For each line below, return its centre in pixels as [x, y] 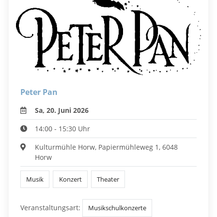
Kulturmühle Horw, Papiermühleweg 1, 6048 [107, 147]
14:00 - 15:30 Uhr [63, 128]
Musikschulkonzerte [117, 208]
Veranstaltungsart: [50, 208]
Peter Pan [39, 92]
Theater [108, 179]
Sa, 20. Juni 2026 [62, 110]
